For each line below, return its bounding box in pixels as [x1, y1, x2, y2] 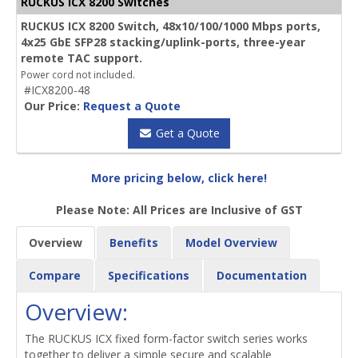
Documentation [217, 267, 307, 283]
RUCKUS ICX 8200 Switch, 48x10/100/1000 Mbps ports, [21, 18, 320, 34]
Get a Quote [152, 125, 220, 141]
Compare [29, 267, 81, 283]
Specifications [108, 267, 189, 283]
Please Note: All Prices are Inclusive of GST [55, 201, 303, 217]
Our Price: [24, 97, 83, 113]
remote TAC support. [21, 50, 142, 66]
